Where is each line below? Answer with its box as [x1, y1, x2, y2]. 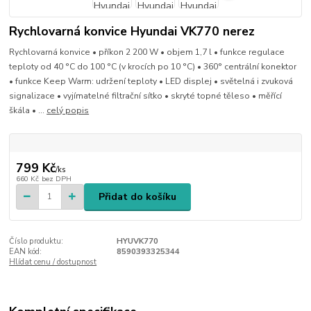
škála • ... [9, 105, 47, 117]
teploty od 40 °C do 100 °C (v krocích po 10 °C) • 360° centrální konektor [9, 61, 297, 73]
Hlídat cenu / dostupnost [9, 257, 97, 268]
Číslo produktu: [9, 236, 64, 247]
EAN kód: [9, 246, 42, 258]
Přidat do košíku [99, 190, 176, 203]
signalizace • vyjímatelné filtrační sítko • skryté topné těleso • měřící [9, 90, 283, 102]
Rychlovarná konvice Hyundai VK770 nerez [9, 22, 255, 40]
